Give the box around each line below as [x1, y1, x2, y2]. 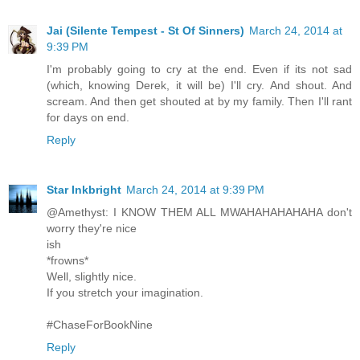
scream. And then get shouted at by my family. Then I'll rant [47, 95, 352, 108]
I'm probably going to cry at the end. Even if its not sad [47, 63, 352, 76]
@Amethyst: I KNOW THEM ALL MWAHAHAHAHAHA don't [47, 206, 352, 219]
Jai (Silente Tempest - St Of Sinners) [47, 24, 244, 38]
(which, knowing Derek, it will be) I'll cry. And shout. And [47, 79, 352, 92]
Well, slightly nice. [47, 270, 137, 284]
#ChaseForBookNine [47, 318, 153, 332]
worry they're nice [47, 222, 137, 235]
